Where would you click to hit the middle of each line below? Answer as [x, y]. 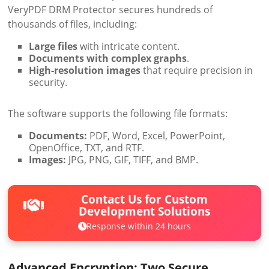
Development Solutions [145, 211]
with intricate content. [129, 46]
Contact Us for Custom [145, 199]
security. [48, 82]
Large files [53, 46]
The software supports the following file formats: [118, 113]
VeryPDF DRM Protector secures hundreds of [110, 9]
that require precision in [197, 70]
